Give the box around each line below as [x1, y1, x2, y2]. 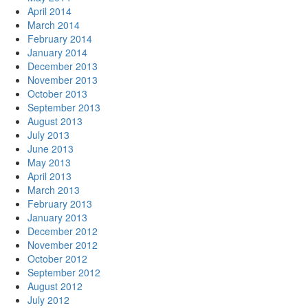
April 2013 [27, 169, 71, 183]
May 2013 [27, 155, 71, 169]
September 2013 [27, 100, 100, 114]
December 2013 [27, 59, 98, 73]
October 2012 [27, 252, 87, 265]
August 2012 [27, 279, 82, 293]
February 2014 [27, 32, 92, 45]
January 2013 [27, 210, 87, 224]
